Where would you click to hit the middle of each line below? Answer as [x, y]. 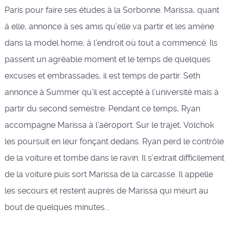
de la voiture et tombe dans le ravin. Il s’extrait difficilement [114, 158]
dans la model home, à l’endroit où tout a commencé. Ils [111, 43]
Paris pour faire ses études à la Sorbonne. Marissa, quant [112, 10]
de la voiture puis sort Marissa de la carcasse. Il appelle [109, 174]
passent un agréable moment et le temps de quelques [107, 59]
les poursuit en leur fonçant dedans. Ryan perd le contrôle [114, 141]
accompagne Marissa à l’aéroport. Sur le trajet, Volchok [109, 125]
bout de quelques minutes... [57, 207]
